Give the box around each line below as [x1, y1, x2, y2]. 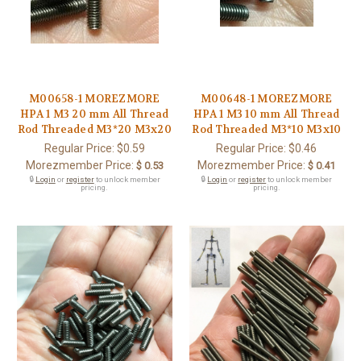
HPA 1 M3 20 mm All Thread [20, 106, 169, 121]
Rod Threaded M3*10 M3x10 [192, 122, 342, 136]
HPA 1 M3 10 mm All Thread [193, 106, 340, 121]
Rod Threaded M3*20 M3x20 [17, 122, 172, 136]
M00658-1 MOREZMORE [29, 91, 160, 106]
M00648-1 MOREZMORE [201, 91, 333, 106]
